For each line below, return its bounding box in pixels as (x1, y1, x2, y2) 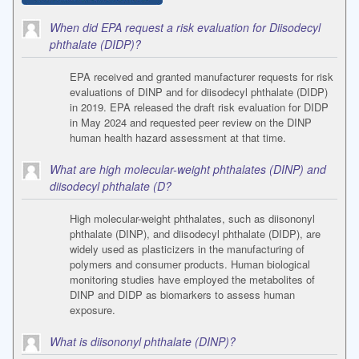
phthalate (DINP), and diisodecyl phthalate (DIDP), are (70, 226, 321, 242)
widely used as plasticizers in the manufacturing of (70, 241, 305, 257)
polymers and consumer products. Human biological (70, 256, 310, 272)
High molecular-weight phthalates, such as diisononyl (70, 211, 315, 227)
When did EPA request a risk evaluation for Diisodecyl (50, 19, 321, 36)
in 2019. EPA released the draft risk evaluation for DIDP (70, 99, 329, 115)
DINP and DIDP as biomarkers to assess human (70, 287, 295, 303)
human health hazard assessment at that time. (70, 130, 286, 146)
